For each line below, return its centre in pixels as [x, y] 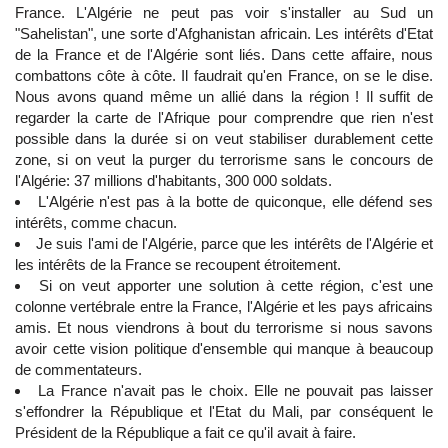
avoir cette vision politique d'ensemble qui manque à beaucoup [224, 348]
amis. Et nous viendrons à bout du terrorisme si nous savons [224, 327]
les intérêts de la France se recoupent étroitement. [178, 264]
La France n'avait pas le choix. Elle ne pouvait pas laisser [236, 390]
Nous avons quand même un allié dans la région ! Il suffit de [224, 96]
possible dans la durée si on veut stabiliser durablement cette [224, 138]
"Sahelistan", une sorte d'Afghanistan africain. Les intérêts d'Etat [224, 33]
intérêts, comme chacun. [96, 222]
